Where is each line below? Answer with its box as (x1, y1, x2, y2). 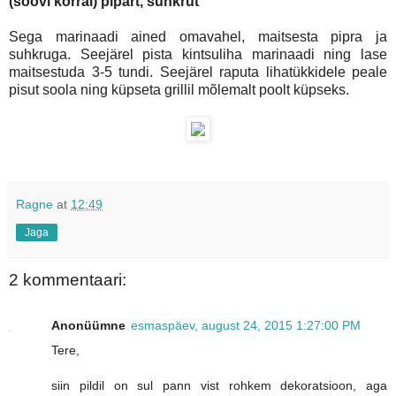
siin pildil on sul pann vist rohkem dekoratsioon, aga (51, 378, 387, 393)
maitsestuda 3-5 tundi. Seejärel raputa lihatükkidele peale (9, 64, 387, 80)
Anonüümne (51, 318, 126, 333)
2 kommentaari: (9, 270, 126, 289)
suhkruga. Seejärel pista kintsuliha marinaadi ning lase (9, 46, 387, 62)
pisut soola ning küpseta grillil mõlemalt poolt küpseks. (9, 81, 349, 97)
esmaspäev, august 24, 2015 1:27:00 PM (131, 318, 361, 333)
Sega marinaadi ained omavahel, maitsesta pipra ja (9, 28, 387, 44)
